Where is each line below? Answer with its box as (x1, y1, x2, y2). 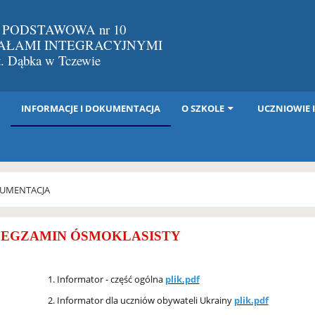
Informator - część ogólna (56, 273, 165, 286)
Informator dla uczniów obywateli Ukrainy (56, 294, 234, 307)
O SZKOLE (181, 102, 225, 115)
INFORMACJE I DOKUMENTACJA (21, 102, 161, 115)
